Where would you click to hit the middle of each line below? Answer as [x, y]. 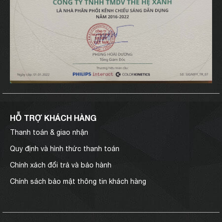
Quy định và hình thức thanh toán [65, 149]
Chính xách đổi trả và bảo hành [61, 165]
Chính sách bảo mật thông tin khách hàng [78, 182]
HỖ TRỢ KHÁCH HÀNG [53, 118]
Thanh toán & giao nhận [49, 133]
